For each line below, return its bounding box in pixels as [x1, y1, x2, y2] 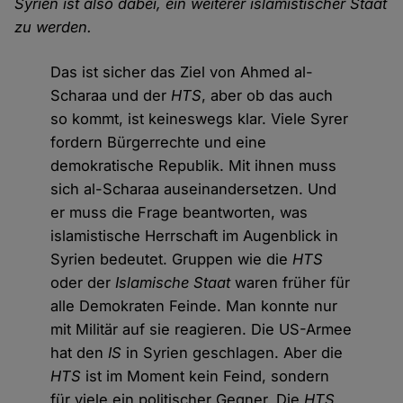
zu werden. [14, 17, 93, 36]
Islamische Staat [115, 273, 231, 291]
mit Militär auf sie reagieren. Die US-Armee [50, 319, 353, 338]
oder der [50, 273, 116, 291]
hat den [50, 343, 109, 362]
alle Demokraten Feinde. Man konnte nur [50, 296, 338, 315]
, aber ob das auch [201, 85, 334, 104]
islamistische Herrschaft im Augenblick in [50, 226, 339, 245]
